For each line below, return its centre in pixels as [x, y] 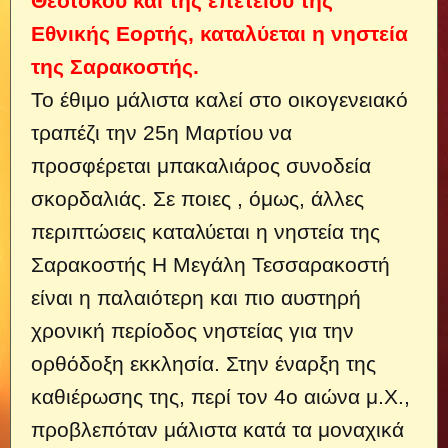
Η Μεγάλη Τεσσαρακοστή [271, 264]
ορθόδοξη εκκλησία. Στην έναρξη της [203, 363]
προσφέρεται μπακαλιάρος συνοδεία [201, 165]
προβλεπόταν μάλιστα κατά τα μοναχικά [217, 429]
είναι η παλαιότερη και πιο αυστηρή [196, 297]
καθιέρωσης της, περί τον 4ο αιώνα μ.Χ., [220, 396]
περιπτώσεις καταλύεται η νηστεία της [205, 231]
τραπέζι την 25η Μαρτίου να [161, 132]
